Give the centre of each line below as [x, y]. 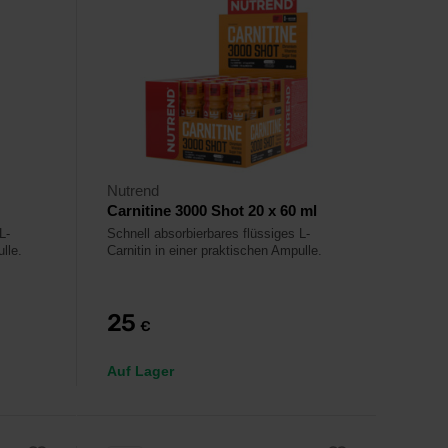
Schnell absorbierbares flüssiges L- [208, 233]
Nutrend [133, 190]
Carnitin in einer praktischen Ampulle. [214, 250]
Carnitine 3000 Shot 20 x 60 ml [212, 210]
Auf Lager [140, 371]
